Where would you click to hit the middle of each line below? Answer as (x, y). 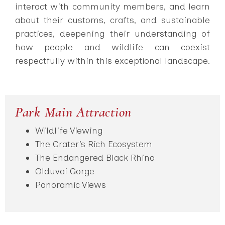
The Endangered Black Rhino (95, 157)
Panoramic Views (71, 185)
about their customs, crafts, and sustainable (113, 20)
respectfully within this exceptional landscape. (113, 61)
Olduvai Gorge (65, 171)
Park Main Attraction (73, 112)
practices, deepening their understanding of (113, 33)
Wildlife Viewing (69, 130)
